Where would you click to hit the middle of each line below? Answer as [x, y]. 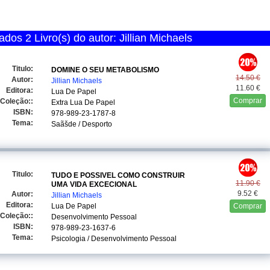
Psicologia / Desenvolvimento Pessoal [114, 239]
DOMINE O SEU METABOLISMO [105, 70]
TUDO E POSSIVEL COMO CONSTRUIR [118, 175]
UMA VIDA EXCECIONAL [94, 184]
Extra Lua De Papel [83, 102]
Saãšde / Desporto [82, 124]
